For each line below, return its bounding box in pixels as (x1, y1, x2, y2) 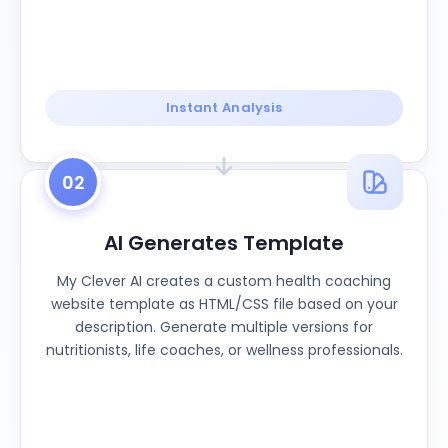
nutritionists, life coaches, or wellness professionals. (45, 340, 403, 360)
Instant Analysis (165, 98, 283, 117)
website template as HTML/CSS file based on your (50, 294, 398, 314)
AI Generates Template (104, 229, 344, 257)
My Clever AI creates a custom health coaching (57, 271, 391, 291)
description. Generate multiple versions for (75, 317, 373, 337)
